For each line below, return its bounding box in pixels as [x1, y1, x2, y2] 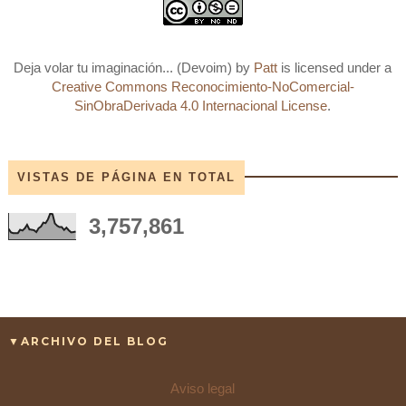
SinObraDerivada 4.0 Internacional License [74, 98, 328, 114]
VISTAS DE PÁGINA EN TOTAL [16, 170, 236, 185]
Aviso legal [170, 381, 236, 397]
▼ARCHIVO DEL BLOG [7, 334, 169, 349]
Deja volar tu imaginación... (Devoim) [14, 60, 237, 76]
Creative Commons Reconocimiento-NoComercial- [51, 79, 354, 95]
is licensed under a [277, 60, 392, 76]
